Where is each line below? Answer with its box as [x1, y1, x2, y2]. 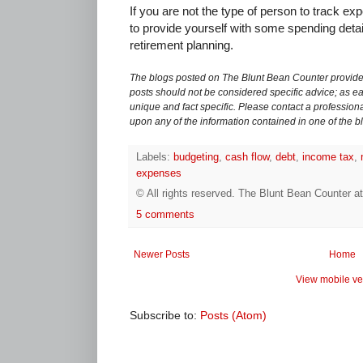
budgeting [173, 152, 219, 164]
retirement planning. [130, 38, 233, 53]
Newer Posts [134, 248, 190, 260]
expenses [136, 168, 181, 180]
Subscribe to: [130, 308, 200, 322]
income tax [302, 152, 354, 164]
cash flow [225, 152, 269, 164]
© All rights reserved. [136, 187, 238, 199]
